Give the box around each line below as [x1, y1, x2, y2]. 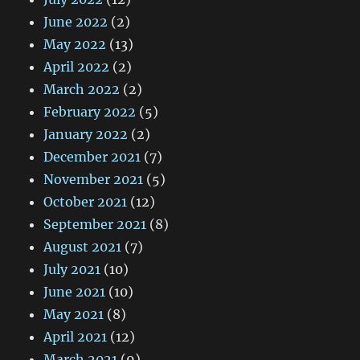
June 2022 [43, 14, 108, 31]
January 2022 [43, 126, 129, 143]
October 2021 [43, 194, 128, 211]
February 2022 [43, 104, 137, 121]
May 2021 [43, 306, 104, 323]
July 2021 [43, 261, 101, 278]
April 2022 [43, 59, 110, 76]
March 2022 [43, 81, 121, 98]
